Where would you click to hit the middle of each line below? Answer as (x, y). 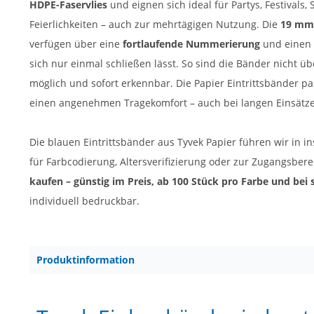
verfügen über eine (76, 44)
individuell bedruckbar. (84, 201)
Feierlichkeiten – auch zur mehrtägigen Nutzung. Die (155, 24)
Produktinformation (86, 260)
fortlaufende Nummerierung (191, 44)
